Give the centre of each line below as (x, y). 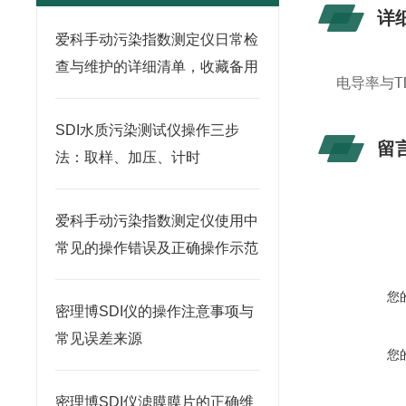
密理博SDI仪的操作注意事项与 (155, 311)
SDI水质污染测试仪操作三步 (147, 130)
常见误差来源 (99, 338)
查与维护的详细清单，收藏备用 (157, 67)
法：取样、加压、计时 (128, 157)
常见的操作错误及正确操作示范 (157, 248)
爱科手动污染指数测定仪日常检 (157, 39)
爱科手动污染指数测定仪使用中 (157, 221)
